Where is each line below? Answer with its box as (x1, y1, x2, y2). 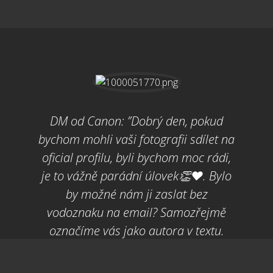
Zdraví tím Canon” (89, 240, 184, 257)
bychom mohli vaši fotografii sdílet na (38, 130, 235, 147)
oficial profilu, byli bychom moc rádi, (42, 149, 231, 166)
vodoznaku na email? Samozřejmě (47, 204, 226, 221)
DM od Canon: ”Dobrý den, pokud (50, 112, 223, 129)
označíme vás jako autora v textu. (49, 222, 224, 239)
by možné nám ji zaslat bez (65, 185, 208, 202)
